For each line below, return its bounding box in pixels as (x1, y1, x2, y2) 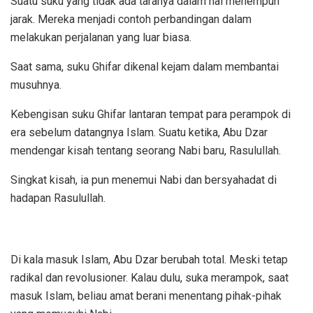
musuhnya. (10, 78, 61, 92)
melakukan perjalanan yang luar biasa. (10, 30, 191, 44)
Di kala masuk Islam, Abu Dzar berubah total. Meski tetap (10, 252, 288, 266)
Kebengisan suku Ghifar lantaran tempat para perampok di (10, 107, 291, 121)
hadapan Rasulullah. (10, 191, 105, 205)
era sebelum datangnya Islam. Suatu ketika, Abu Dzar (10, 125, 268, 139)
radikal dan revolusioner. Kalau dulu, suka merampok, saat (10, 270, 289, 284)
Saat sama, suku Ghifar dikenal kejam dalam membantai (10, 59, 279, 73)
